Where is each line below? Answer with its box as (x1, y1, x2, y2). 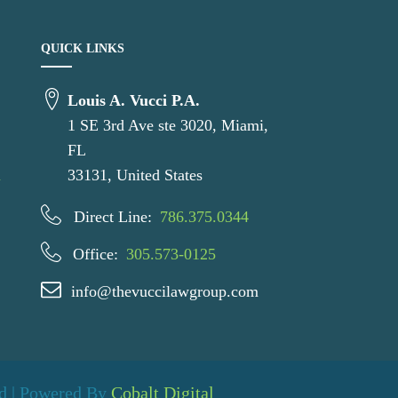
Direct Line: (74, 208, 152, 226)
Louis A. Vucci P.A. (68, 92, 200, 109)
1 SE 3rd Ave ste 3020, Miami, (68, 116, 268, 134)
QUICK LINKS (41, 42, 124, 55)
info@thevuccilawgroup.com (71, 283, 259, 300)
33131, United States (68, 166, 203, 184)
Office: (73, 245, 118, 263)
